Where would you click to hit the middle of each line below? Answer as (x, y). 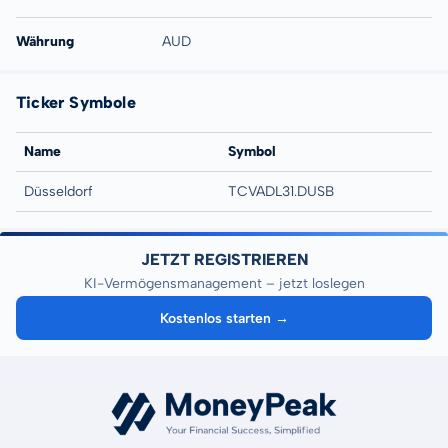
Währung (45, 41)
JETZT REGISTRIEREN (224, 259)
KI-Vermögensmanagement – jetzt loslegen (224, 283)
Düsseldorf (58, 191)
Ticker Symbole (76, 102)
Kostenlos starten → (225, 318)
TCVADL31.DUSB (281, 191)
